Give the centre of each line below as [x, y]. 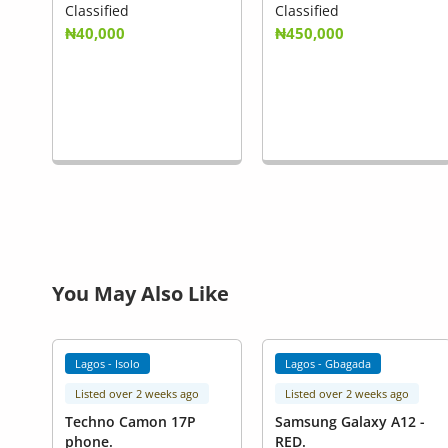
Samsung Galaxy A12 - [332, 422]
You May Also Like [140, 293]
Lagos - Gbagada [328, 363]
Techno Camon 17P [118, 422]
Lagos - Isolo [108, 363]
